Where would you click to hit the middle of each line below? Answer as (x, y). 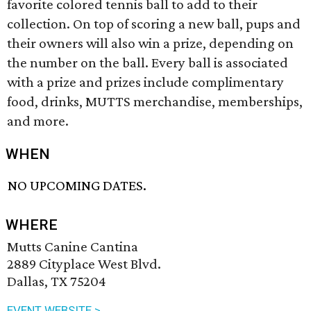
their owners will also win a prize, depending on (150, 43)
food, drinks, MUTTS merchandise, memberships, (155, 101)
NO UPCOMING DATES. (77, 186)
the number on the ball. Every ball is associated (148, 62)
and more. (38, 121)
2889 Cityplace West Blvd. (84, 264)
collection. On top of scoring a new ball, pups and (154, 24)
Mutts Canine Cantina (73, 247)
